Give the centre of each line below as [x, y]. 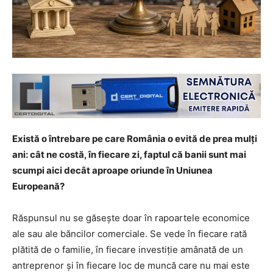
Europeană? [38, 186]
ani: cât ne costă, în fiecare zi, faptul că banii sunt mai [129, 155]
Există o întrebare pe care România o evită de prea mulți [135, 139]
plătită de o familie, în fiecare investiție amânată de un [128, 250]
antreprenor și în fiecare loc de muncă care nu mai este [131, 266]
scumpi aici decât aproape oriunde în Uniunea [112, 171]
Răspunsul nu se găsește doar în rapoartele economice [131, 218]
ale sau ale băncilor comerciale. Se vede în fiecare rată [129, 234]
